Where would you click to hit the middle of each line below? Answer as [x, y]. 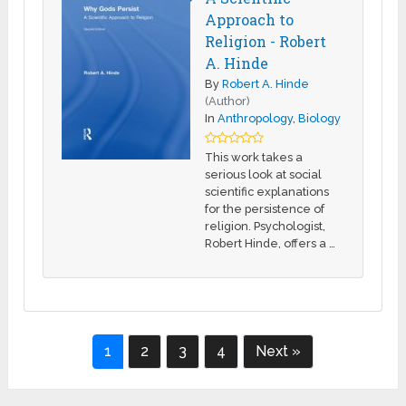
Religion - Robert [266, 41]
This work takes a [254, 157]
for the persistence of [265, 208]
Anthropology [256, 118]
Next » [278, 351]
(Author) [228, 101]
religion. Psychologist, [266, 226]
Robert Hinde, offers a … [271, 243]
